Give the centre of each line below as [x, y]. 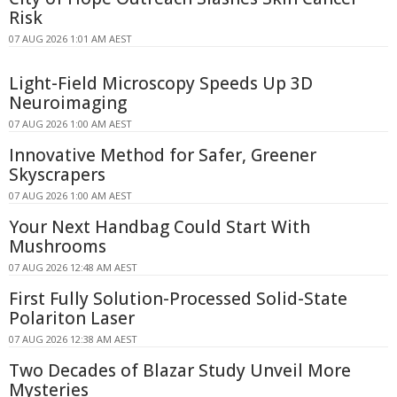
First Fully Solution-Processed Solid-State [178, 299]
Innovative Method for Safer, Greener [163, 156]
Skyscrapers [57, 175]
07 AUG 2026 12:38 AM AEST [73, 339]
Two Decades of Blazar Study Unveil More [180, 371]
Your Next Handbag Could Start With [160, 227]
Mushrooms [58, 247]
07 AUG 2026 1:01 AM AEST [70, 39]
